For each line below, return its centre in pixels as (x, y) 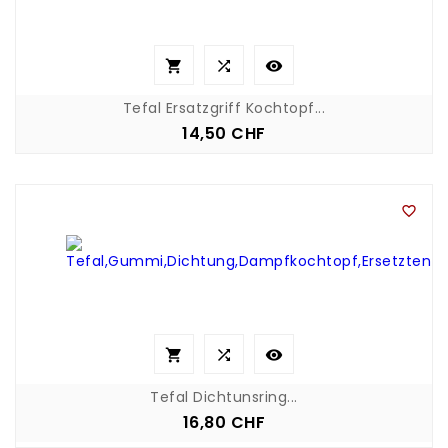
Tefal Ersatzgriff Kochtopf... (224, 108)
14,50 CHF (224, 133)
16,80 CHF (224, 422)
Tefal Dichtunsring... (224, 397)
